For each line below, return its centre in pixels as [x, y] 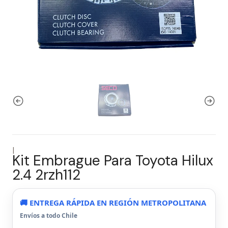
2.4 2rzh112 [46, 175]
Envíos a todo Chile [49, 216]
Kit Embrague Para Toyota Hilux [113, 161]
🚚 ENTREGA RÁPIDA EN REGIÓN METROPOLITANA [113, 203]
